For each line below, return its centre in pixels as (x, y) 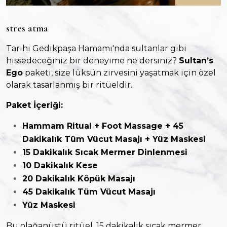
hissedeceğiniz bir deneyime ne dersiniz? (92, 61)
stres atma (27, 29)
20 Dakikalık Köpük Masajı (79, 179)
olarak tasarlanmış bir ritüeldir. (69, 85)
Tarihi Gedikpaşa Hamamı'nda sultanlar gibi (96, 49)
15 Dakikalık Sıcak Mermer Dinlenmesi (105, 153)
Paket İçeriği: (34, 105)
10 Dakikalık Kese (60, 166)
